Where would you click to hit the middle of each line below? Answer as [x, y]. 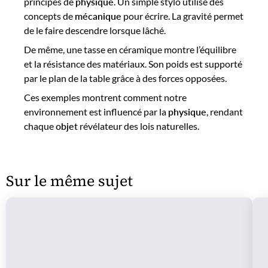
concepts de [49, 16]
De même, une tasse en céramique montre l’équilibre [130, 49]
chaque [40, 126]
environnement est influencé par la [96, 112]
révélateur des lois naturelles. [138, 126]
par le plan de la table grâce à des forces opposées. [125, 78]
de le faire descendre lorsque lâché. [95, 30]
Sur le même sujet [69, 181]
